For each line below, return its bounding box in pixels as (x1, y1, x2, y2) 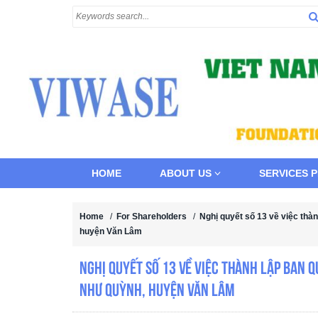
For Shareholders (116, 211, 187, 221)
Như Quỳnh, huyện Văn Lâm (79, 283, 235, 296)
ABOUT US (160, 167, 214, 179)
